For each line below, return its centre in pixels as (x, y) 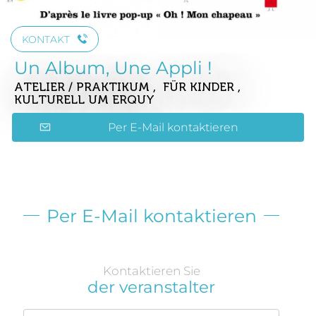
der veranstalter (151, 287)
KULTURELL (51, 99)
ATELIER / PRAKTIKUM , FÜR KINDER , (129, 86)
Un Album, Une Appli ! (113, 67)
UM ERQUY (121, 99)
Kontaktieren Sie (151, 271)
